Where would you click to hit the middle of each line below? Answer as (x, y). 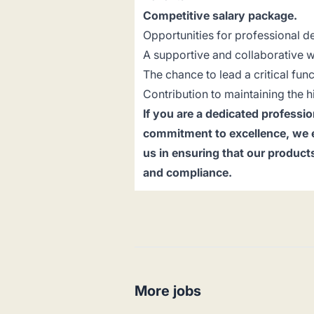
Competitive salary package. (220, 15)
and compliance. (187, 172)
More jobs (168, 291)
